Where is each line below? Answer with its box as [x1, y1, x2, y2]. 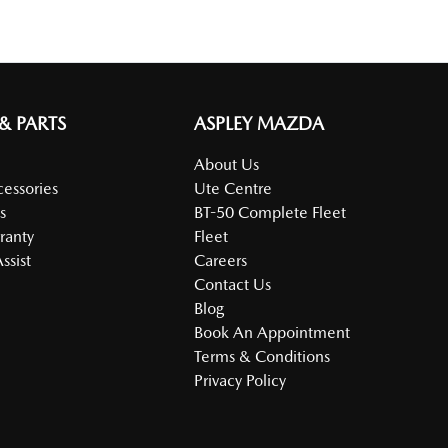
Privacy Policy [194, 371, 287, 390]
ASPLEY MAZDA [194, 113, 325, 134]
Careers [194, 251, 248, 270]
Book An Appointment [194, 323, 351, 342]
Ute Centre [194, 179, 273, 198]
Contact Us [194, 275, 272, 294]
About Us [194, 155, 260, 174]
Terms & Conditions [194, 347, 331, 366]
